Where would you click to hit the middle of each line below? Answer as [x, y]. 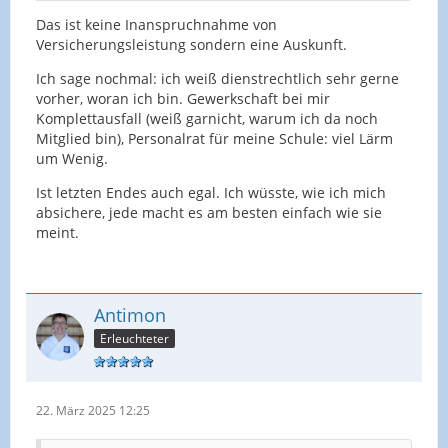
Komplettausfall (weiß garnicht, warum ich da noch [207, 118]
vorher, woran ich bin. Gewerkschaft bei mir [183, 98]
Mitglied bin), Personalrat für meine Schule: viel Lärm [214, 138]
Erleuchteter [134, 338]
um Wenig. [72, 158]
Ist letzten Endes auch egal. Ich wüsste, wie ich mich [211, 192]
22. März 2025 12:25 [93, 410]
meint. [57, 232]
